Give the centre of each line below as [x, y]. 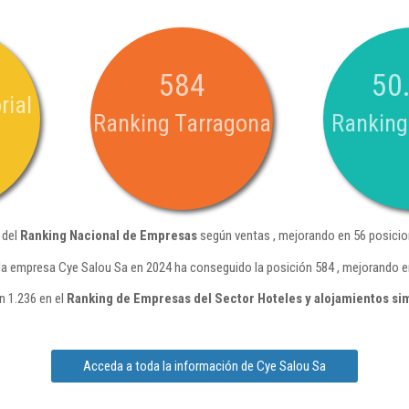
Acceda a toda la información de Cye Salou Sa [204, 366]
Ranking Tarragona [182, 123]
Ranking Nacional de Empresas [109, 236]
